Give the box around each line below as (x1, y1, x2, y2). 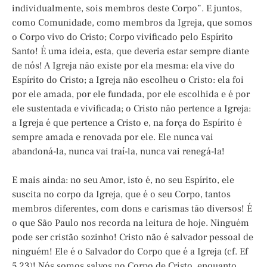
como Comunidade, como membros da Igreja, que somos (12, 17, 252, 29)
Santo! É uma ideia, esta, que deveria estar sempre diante (12, 45, 249, 58)
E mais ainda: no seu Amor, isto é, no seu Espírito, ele (12, 174, 234, 187)
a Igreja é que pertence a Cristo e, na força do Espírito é (12, 117, 242, 129)
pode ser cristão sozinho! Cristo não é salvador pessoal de (12, 231, 253, 244)
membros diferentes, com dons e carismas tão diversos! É (12, 203, 252, 215)
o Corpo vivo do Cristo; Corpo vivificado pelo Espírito (12, 31, 233, 44)
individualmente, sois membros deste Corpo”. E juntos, (12, 2, 242, 15)
